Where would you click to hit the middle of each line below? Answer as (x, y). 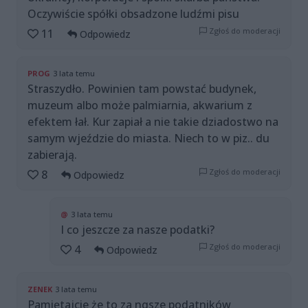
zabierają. (52, 155)
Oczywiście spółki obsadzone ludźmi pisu (133, 14)
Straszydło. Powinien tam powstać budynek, (142, 89)
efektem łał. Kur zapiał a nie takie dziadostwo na (153, 122)
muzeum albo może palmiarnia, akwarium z (140, 106)
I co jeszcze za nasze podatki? (137, 230)
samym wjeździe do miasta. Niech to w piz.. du (148, 139)
